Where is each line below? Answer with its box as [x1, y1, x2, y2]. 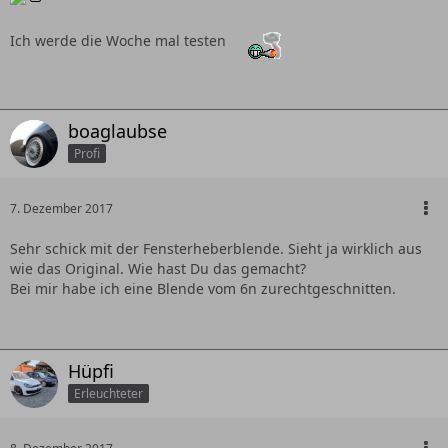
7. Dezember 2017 [10, 199, 113, 217]
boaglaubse [68, 118, 167, 143]
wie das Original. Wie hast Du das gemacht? [10, 258, 306, 278]
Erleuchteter [74, 385, 143, 403]
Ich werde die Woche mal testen [10, 30, 230, 50]
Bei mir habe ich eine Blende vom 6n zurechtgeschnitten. [10, 278, 396, 298]
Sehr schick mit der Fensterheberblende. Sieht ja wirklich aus [10, 238, 422, 258]
